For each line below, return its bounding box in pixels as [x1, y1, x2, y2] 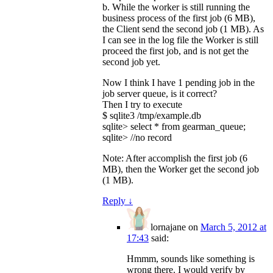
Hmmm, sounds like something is [127, 253, 255, 264]
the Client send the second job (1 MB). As [102, 24, 264, 35]
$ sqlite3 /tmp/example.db [102, 110, 201, 121]
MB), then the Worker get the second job [102, 164, 259, 175]
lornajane [151, 222, 186, 233]
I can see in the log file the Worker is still [102, 35, 258, 46]
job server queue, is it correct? [102, 88, 217, 99]
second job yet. [102, 57, 160, 68]
